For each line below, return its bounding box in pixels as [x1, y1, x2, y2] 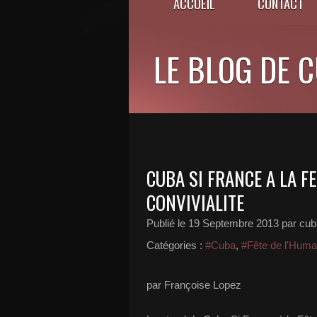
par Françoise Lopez [146, 279, 241, 291]
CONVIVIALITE [146, 188, 244, 217]
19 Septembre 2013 [188, 217, 279, 229]
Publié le [146, 217, 188, 229]
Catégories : [146, 239, 202, 251]
